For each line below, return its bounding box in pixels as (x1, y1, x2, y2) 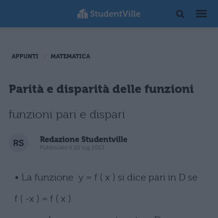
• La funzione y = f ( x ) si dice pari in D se (15, 172, 198, 183)
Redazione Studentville (40, 134, 127, 144)
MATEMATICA (51, 53, 90, 60)
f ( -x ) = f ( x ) (15, 193, 71, 204)
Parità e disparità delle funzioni (9, 82, 194, 96)
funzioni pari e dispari (9, 108, 125, 121)
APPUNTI (12, 53, 38, 60)
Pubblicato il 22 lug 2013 (40, 144, 104, 151)
